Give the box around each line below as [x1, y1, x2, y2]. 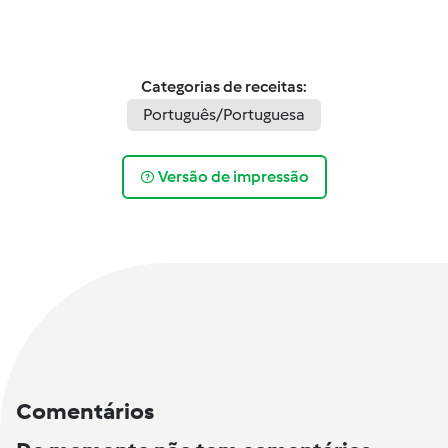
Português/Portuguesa [143, 105, 305, 124]
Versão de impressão [158, 167, 309, 187]
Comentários [16, 396, 154, 425]
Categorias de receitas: [141, 77, 307, 96]
